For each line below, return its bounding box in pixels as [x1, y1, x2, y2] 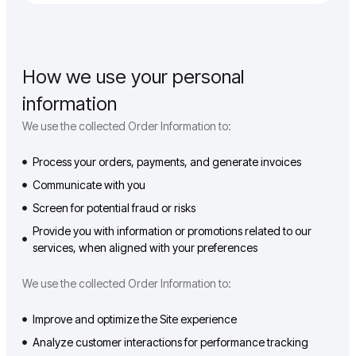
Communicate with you [32, 178, 145, 192]
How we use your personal [22, 65, 244, 89]
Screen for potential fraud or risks [32, 201, 195, 215]
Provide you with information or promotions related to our [32, 224, 311, 238]
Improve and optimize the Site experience [32, 312, 237, 327]
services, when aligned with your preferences [32, 241, 257, 255]
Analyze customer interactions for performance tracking [32, 335, 308, 350]
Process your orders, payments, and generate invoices [32, 155, 301, 169]
